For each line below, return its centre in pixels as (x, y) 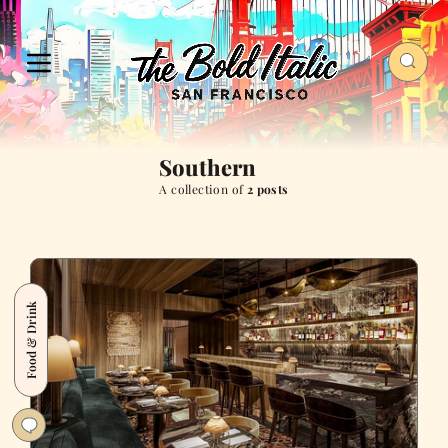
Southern (208, 167)
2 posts (267, 189)
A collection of (203, 189)
